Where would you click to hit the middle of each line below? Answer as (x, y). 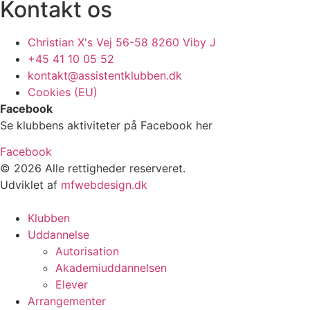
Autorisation (87, 252)
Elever (72, 285)
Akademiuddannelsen (111, 268)
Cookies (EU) (63, 92)
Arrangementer (67, 301)
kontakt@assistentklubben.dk (105, 75)
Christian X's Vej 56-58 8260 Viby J (122, 42)
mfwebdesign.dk (104, 185)
